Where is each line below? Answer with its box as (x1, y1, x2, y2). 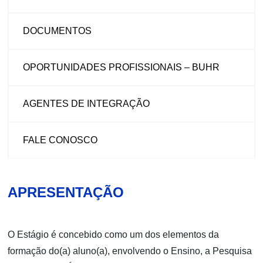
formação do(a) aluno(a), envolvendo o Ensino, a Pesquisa (8, 245, 252, 256)
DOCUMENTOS (23, 25, 92, 36)
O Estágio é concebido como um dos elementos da (8, 229, 220, 240)
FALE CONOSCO (23, 134, 98, 145)
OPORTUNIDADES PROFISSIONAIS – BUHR (23, 62, 220, 72)
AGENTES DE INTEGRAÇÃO (23, 98, 150, 109)
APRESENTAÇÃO (8, 184, 124, 200)
